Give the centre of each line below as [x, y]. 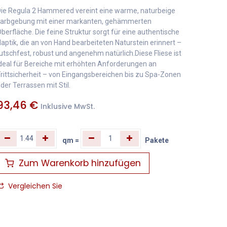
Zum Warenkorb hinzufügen [78, 163]
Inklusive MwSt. [67, 106]
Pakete [157, 140]
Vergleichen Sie [35, 186]
